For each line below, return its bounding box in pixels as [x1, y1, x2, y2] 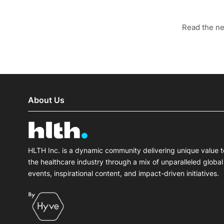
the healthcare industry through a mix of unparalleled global [28, 157, 223, 166]
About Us [28, 95, 64, 105]
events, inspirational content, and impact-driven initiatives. [28, 168, 219, 177]
